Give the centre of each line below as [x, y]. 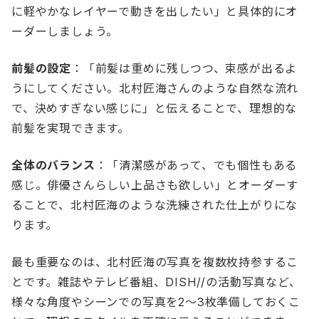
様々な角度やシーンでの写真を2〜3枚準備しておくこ [156, 302]
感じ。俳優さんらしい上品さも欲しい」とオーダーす [155, 185]
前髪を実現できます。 [70, 129]
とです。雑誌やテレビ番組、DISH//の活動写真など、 [156, 282]
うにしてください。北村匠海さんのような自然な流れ [155, 89]
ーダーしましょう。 [65, 32]
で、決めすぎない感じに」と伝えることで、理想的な [155, 109]
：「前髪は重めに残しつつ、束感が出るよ [184, 69]
